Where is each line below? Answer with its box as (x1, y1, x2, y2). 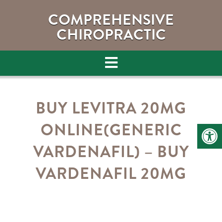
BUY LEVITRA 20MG (36, 97, 186, 119)
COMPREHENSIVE (48, 9, 174, 30)
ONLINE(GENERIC (40, 118, 182, 141)
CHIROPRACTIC (56, 24, 166, 45)
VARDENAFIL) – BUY (33, 140, 189, 163)
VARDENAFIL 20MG (36, 162, 186, 185)
